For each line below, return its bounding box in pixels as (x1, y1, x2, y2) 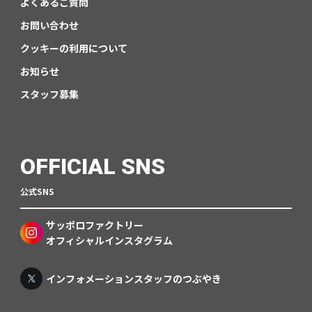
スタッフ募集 (19, 87, 79, 102)
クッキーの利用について (19, 41, 127, 56)
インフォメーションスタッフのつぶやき (45, 272, 221, 286)
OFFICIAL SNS (19, 153, 165, 180)
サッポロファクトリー (45, 218, 143, 233)
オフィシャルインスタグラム (45, 233, 173, 248)
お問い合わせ (19, 18, 79, 33)
